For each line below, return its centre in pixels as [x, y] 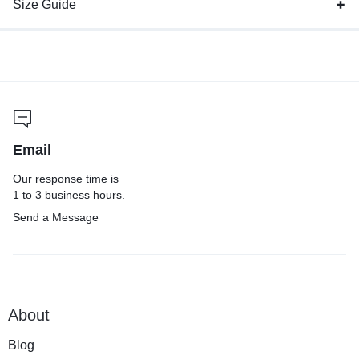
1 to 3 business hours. [69, 195]
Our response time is [66, 179]
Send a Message [56, 218]
